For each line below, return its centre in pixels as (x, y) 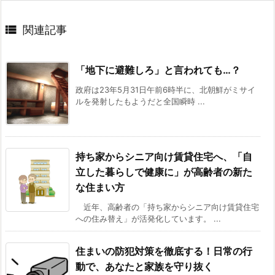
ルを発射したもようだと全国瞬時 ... (140, 102)
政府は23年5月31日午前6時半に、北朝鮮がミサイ (165, 90)
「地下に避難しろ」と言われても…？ (158, 70)
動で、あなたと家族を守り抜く (144, 267)
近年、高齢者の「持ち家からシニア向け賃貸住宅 (167, 207)
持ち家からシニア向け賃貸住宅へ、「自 (164, 157)
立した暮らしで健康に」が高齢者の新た (164, 172)
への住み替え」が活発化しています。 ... (148, 219)
